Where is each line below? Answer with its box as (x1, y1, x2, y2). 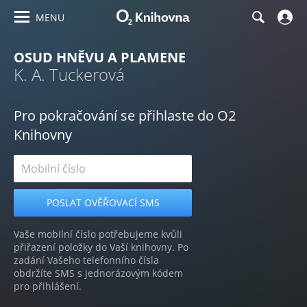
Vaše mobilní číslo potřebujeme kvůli (14, 228, 182, 241)
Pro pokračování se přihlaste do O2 (14, 106, 236, 125)
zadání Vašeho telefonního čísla (14, 254, 159, 267)
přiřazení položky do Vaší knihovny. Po (14, 241, 188, 254)
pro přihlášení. (14, 280, 82, 293)
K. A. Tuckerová (14, 63, 125, 86)
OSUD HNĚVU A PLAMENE (14, 48, 186, 66)
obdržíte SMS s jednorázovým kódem (14, 267, 183, 280)
